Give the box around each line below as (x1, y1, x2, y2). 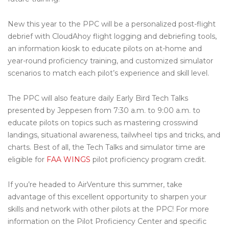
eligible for (8, 154, 47, 164)
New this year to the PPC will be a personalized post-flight (8, 19, 216, 29)
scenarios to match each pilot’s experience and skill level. (8, 68, 209, 78)
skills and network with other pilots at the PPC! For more (8, 204, 209, 214)
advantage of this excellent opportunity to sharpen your (8, 192, 207, 201)
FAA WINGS (47, 154, 90, 164)
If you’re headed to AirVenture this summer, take (8, 179, 182, 189)
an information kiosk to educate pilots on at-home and (8, 43, 202, 53)
